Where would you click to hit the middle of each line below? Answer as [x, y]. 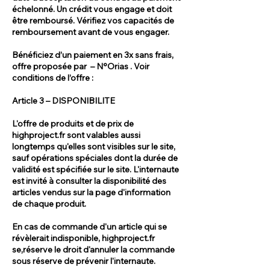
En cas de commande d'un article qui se [89, 226]
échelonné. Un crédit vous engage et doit [92, 9]
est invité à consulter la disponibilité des [89, 181]
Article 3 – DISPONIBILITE [64, 100]
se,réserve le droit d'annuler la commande [93, 249]
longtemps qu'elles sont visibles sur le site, [94, 146]
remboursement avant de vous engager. [91, 32]
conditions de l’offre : [53, 77]
